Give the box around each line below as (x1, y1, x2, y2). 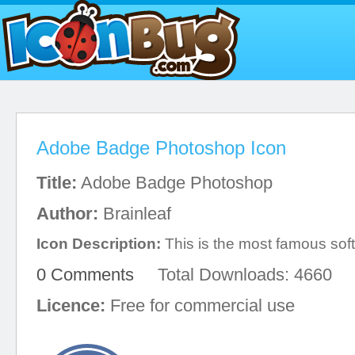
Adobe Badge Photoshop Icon (36, 137, 286, 158)
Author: (36, 204, 98, 223)
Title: (36, 173, 77, 193)
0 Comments (36, 265, 134, 284)
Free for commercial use (105, 296, 295, 315)
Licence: (36, 296, 105, 315)
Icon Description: (36, 235, 161, 252)
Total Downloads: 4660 (134, 265, 332, 284)
